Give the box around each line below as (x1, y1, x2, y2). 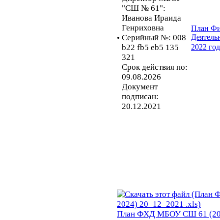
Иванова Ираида (122, 13, 181, 23)
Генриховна (122, 23, 164, 32)
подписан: (122, 91, 159, 101)
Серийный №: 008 (122, 32, 186, 42)
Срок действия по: (122, 62, 188, 72)
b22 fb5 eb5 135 (122, 42, 179, 52)
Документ (122, 82, 158, 91)
